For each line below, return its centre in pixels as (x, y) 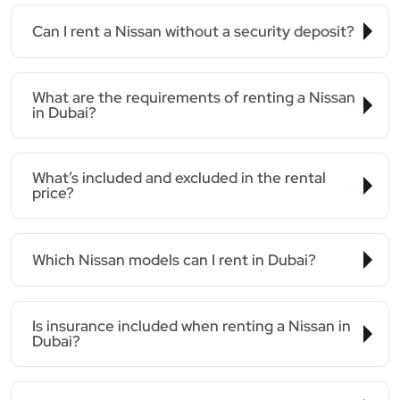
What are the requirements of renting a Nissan (194, 97)
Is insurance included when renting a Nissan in (192, 326)
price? (53, 193)
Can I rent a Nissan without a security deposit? (193, 31)
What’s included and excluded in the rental (179, 178)
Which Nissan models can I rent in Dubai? (174, 259)
